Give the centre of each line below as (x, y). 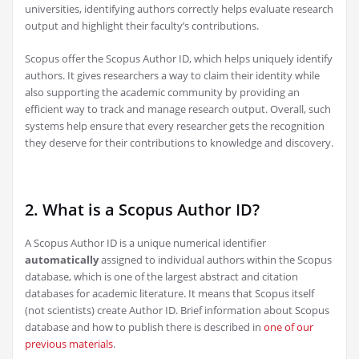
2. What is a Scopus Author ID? (142, 210)
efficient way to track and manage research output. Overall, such (178, 109)
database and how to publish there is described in (144, 327)
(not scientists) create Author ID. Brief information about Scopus (177, 311)
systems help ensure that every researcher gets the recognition (175, 126)
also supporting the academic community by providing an (162, 93)
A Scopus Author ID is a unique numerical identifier (145, 243)
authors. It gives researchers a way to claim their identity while (172, 76)
